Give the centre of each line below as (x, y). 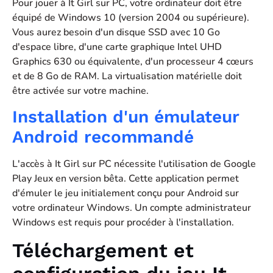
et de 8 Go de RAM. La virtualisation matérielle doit (127, 76)
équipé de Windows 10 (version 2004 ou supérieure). (131, 17)
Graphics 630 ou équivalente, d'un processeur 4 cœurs (133, 61)
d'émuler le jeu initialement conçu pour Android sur (126, 193)
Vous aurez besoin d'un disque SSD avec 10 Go (116, 32)
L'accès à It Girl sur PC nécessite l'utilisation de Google (134, 164)
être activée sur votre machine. (80, 90)
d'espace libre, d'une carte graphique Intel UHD (117, 47)
